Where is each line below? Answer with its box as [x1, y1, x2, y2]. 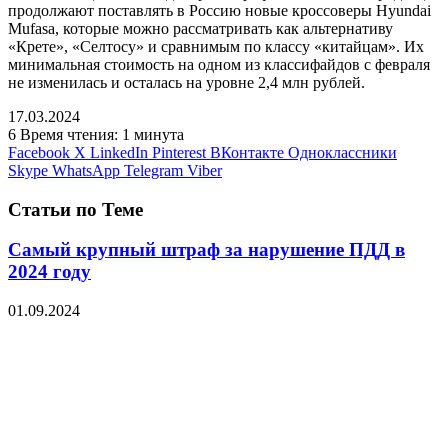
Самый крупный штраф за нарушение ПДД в [8, 239, 405, 261]
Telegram [124, 161, 183, 179]
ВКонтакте [210, 143, 284, 161]
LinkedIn [90, 143, 148, 161]
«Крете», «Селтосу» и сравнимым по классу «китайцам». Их [8, 37, 424, 55]
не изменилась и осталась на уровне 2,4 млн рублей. [8, 73, 365, 91]
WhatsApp [52, 161, 120, 179]
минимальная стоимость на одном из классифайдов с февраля [8, 55, 430, 73]
